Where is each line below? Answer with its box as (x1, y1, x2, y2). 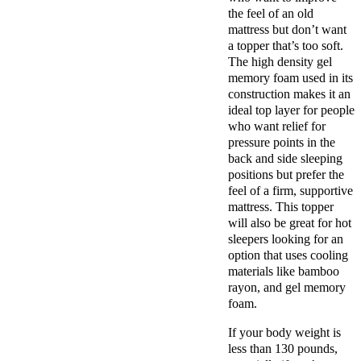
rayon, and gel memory (228, 280, 346, 295)
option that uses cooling (228, 248, 348, 263)
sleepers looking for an (228, 232, 343, 247)
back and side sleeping (228, 151, 342, 166)
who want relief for (228, 119, 326, 134)
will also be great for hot (228, 216, 351, 230)
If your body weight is (228, 326, 341, 340)
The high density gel (228, 55, 332, 69)
